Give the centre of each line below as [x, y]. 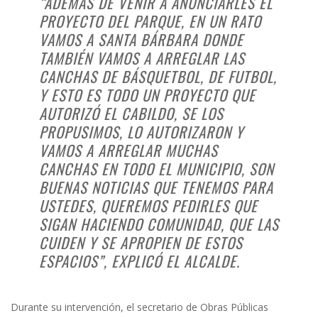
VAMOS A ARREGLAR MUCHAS [128, 150]
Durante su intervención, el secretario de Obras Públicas [139, 307]
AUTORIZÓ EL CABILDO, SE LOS [131, 113]
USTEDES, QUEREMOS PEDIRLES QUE [148, 205]
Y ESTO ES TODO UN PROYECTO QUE [147, 94]
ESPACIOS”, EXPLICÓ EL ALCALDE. [139, 261]
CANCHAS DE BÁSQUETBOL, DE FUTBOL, [158, 76]
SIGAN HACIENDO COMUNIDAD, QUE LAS [159, 224]
